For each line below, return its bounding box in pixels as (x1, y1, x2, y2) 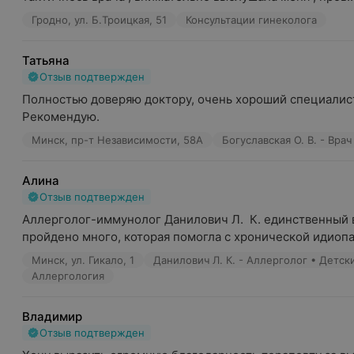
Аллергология (32, 269, 104, 282)
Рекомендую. (22, 109, 100, 124)
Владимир (22, 309, 82, 324)
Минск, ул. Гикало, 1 (32, 254, 134, 266)
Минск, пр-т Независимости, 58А (32, 134, 203, 146)
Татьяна (22, 53, 70, 68)
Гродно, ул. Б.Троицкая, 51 (32, 13, 167, 26)
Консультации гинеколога (186, 13, 317, 26)
